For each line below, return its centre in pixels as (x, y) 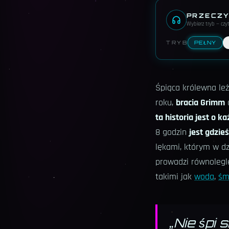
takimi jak (175, 177)
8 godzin (172, 132)
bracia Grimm (200, 103)
